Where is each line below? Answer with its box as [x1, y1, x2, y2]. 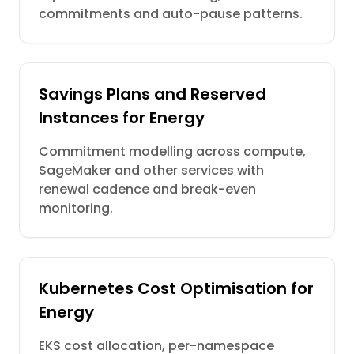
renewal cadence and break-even [39, 180, 256, 198]
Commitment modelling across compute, [39, 142, 306, 160]
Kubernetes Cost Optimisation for [39, 277, 314, 299]
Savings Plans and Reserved [39, 83, 266, 105]
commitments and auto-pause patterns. [39, 5, 303, 23]
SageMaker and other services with [39, 161, 264, 179]
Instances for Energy [39, 107, 205, 129]
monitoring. [39, 199, 113, 217]
